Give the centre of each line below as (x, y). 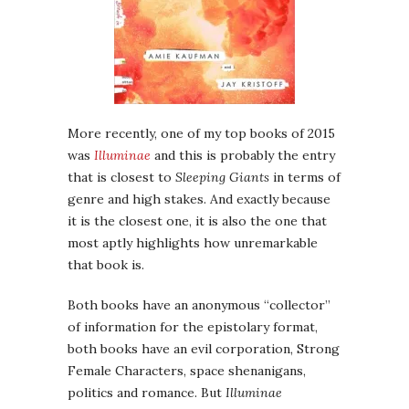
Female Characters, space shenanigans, (187, 371)
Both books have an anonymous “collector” (199, 305)
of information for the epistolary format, (193, 327)
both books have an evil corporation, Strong (204, 349)
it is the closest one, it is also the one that (197, 221)
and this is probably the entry (243, 156)
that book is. (106, 265)
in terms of (305, 178)
